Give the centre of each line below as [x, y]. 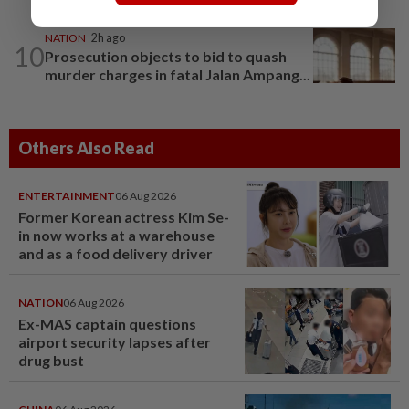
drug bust [51, 361]
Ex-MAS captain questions [107, 324]
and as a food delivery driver [115, 254]
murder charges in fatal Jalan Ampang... [178, 75]
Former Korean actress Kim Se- [124, 217]
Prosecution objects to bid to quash [166, 57]
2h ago [108, 38]
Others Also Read [86, 148]
